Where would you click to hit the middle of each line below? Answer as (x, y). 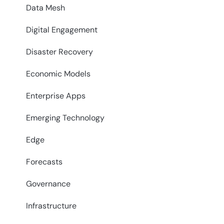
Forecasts (44, 162)
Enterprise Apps (56, 96)
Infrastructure (51, 206)
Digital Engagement (62, 30)
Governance (48, 184)
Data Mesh (45, 8)
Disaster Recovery (59, 52)
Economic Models (58, 74)
